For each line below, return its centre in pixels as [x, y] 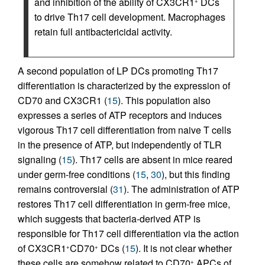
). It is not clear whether [184, 248]
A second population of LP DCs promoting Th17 [118, 71]
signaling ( [40, 159]
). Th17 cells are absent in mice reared [152, 159]
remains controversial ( [65, 189]
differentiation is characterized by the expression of [124, 85]
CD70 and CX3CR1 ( [62, 100]
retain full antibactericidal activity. [103, 32]
